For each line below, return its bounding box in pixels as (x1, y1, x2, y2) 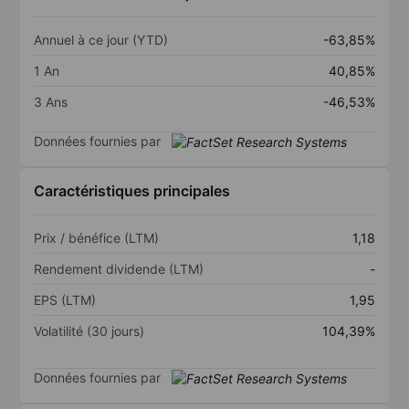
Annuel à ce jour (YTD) (34, 31, 168, 47)
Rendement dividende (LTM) (34, 261, 204, 278)
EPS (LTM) (34, 292, 96, 309)
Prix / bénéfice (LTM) (34, 230, 159, 246)
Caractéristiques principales (34, 182, 230, 201)
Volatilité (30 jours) (34, 323, 144, 340)
